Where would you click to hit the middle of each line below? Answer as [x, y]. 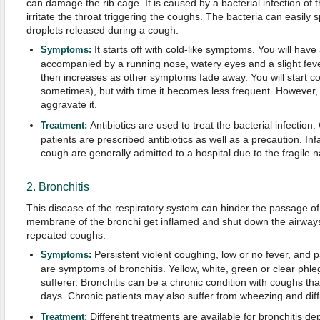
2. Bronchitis [57, 187]
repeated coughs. [66, 235]
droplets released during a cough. [102, 30]
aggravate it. [69, 104]
